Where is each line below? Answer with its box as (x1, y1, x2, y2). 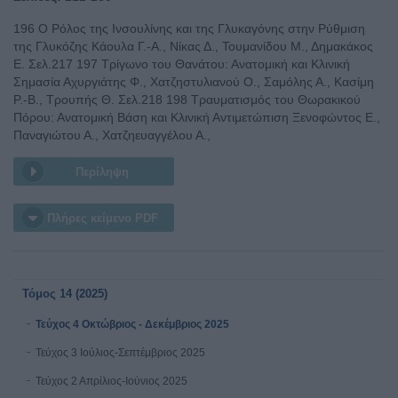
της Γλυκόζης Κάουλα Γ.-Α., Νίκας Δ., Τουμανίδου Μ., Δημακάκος (13, 38, 373, 53)
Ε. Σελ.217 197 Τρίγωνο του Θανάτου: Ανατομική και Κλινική (13, 56, 350, 71)
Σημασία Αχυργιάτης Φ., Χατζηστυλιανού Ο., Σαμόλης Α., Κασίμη (13, 74, 374, 89)
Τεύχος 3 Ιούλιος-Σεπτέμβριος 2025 (36, 346, 205, 359)
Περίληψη (76, 164, 129, 179)
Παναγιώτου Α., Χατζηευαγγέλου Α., (13, 127, 211, 142)
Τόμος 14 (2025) (22, 286, 107, 300)
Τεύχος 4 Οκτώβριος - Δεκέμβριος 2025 (36, 317, 229, 330)
